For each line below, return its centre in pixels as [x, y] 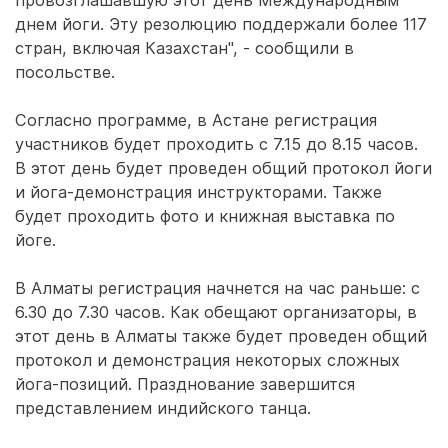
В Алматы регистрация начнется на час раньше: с [217, 288]
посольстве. [65, 72]
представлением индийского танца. [163, 408]
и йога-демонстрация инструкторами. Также [198, 192]
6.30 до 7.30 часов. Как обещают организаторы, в [216, 312]
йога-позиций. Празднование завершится [185, 384]
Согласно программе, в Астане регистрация [196, 120]
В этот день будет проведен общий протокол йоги [223, 168]
